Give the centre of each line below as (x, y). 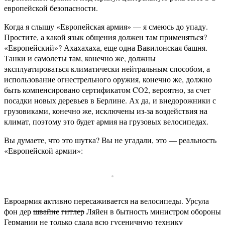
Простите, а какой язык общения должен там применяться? (105, 37)
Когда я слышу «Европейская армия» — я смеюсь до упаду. (106, 27)
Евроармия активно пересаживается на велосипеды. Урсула (106, 201)
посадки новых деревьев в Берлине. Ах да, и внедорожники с (110, 100)
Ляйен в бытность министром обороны (153, 211)
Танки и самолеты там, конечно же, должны (80, 58)
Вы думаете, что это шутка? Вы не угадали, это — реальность (110, 140)
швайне (46, 211)
